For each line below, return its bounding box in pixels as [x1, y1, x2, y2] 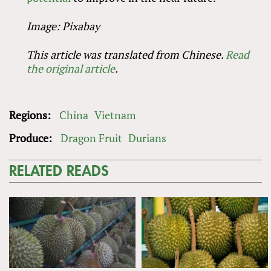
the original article [27, 60, 116, 76]
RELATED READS [9, 163, 109, 178]
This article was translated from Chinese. [27, 47, 226, 62]
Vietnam [94, 107, 136, 122]
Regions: [9, 107, 53, 122]
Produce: [9, 130, 54, 145]
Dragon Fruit [60, 130, 122, 145]
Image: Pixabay [27, 18, 100, 33]
